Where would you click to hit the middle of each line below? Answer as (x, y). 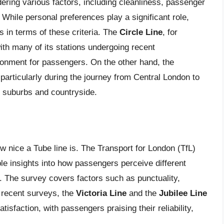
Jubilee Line (183, 193)
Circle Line (141, 32)
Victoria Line (101, 193)
